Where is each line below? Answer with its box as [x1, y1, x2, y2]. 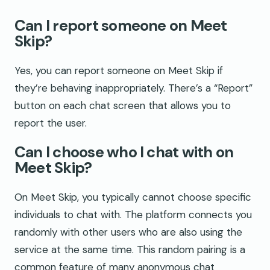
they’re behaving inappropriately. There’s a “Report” [14, 81, 253, 95]
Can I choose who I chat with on [14, 142, 234, 163]
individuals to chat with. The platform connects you [14, 208, 252, 222]
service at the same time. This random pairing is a [14, 243, 245, 257]
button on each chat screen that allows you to [14, 98, 231, 112]
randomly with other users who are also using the [14, 225, 242, 239]
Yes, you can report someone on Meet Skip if [14, 63, 223, 77]
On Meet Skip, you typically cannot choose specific [14, 190, 251, 204]
